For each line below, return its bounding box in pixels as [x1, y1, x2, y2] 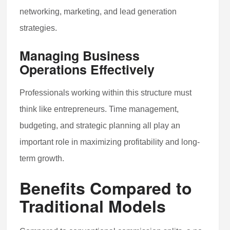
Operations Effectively [20, 60, 155, 79]
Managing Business [20, 46, 140, 65]
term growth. [20, 154, 65, 163]
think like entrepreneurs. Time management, [20, 104, 179, 113]
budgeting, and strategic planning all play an [20, 121, 181, 130]
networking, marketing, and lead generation [20, 7, 177, 16]
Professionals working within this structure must [20, 88, 192, 97]
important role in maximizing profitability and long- [20, 137, 200, 146]
